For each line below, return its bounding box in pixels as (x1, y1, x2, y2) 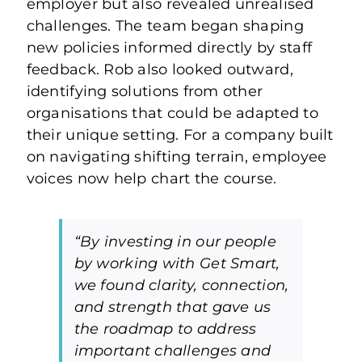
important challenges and (74, 342, 271, 360)
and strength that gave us (74, 298, 271, 317)
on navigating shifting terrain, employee (26, 148, 327, 166)
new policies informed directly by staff (26, 39, 313, 57)
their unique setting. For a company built (26, 126, 334, 145)
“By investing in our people (74, 233, 276, 251)
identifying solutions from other (26, 82, 263, 101)
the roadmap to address (74, 320, 257, 339)
